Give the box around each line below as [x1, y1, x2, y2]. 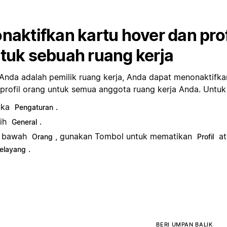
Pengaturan [15, 102, 53, 111]
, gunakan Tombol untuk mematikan [55, 131, 195, 141]
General [12, 117, 37, 126]
